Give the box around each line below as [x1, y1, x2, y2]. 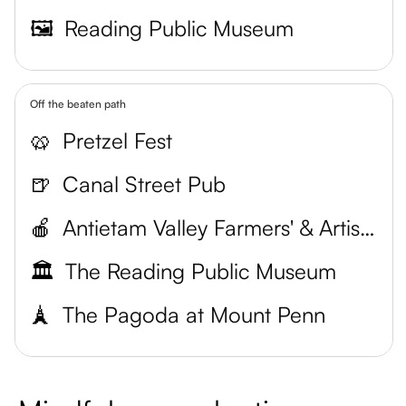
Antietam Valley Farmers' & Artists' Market [360, 214, 375, 241]
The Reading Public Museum [65, 257, 336, 285]
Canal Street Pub [63, 170, 226, 198]
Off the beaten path [30, 97, 126, 111]
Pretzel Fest [63, 127, 172, 154]
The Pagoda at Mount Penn [63, 301, 325, 328]
